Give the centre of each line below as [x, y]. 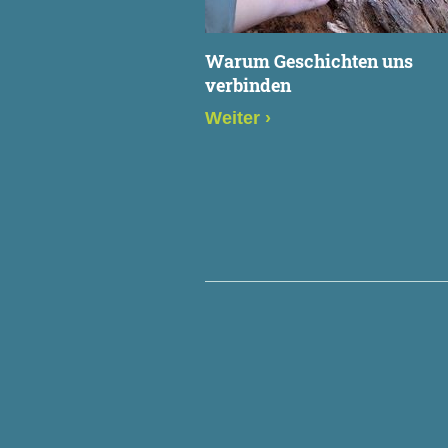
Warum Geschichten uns [309, 61]
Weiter [235, 118]
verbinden [248, 85]
